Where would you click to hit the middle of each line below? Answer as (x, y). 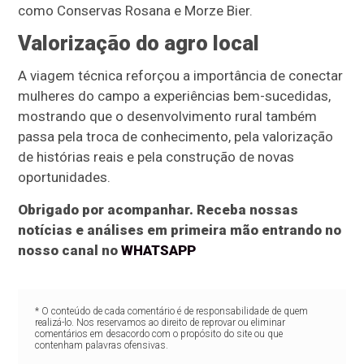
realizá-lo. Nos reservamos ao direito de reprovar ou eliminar (160, 322)
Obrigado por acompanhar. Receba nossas (158, 209)
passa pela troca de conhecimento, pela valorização (176, 136)
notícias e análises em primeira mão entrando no (180, 230)
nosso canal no (70, 250)
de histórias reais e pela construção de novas (156, 156)
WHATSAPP (159, 250)
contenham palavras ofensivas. (101, 345)
